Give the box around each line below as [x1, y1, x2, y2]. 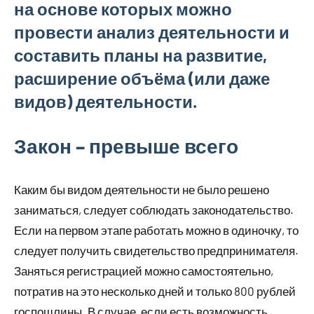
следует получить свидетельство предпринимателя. [14, 243, 299, 257]
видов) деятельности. [14, 91, 197, 111]
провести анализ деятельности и [14, 22, 289, 42]
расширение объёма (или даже [14, 68, 270, 88]
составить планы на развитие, [14, 45, 267, 65]
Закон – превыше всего [14, 134, 238, 158]
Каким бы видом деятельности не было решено [14, 182, 269, 196]
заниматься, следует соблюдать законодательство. [14, 203, 294, 217]
